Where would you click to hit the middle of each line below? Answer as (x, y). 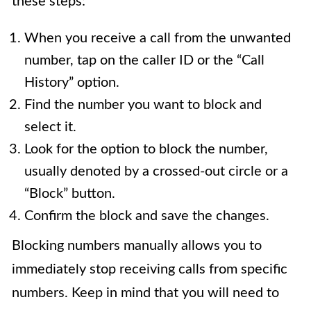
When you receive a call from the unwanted (158, 39)
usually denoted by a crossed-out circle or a (156, 172)
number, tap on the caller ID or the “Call (144, 61)
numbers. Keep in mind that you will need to (145, 293)
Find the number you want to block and (143, 105)
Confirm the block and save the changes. (147, 216)
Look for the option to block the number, (146, 150)
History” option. (72, 83)
